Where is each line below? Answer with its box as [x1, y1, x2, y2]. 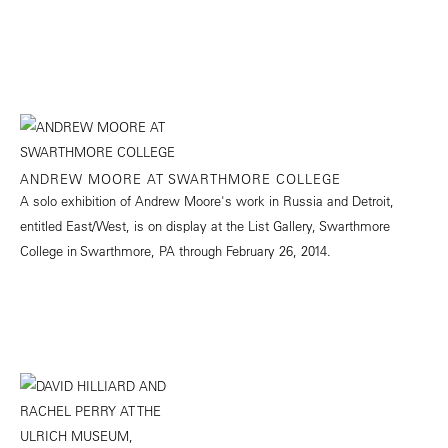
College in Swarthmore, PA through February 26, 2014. [20, 242, 331, 260]
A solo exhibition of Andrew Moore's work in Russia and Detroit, [20, 192, 394, 210]
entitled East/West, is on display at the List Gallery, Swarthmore [20, 217, 390, 235]
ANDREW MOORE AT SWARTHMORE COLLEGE [20, 170, 341, 188]
